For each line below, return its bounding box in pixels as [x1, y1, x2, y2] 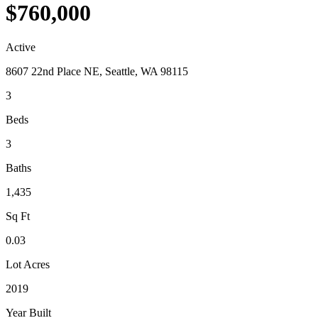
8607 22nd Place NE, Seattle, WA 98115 [6, 65, 188, 78]
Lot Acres [6, 258, 50, 271]
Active [6, 41, 35, 54]
